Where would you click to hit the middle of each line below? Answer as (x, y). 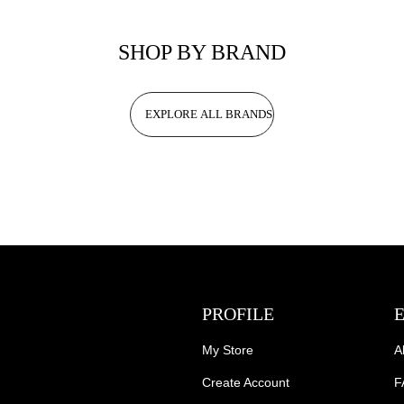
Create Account (245, 382)
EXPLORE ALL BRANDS (209, 114)
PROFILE (238, 314)
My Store (227, 350)
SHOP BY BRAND (202, 52)
